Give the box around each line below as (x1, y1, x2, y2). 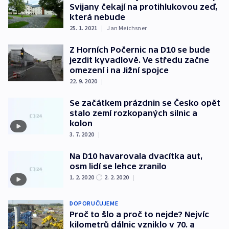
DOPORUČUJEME (70, 199, 119, 207)
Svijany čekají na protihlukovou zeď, (70, 2, 218, 12)
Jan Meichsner (107, 24, 147, 32)
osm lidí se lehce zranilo (70, 162, 167, 171)
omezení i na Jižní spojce (70, 65, 169, 75)
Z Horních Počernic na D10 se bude (70, 45, 210, 55)
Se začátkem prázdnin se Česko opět (70, 98, 220, 108)
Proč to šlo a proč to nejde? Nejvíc (70, 209, 209, 219)
